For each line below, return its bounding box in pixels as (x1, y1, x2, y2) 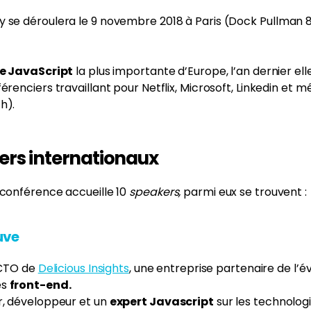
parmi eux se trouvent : (180, 184, 307, 200)
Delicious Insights (37, 260, 129, 276)
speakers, (129, 184, 181, 200)
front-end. (9, 277, 72, 293)
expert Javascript (109, 294, 214, 310)
